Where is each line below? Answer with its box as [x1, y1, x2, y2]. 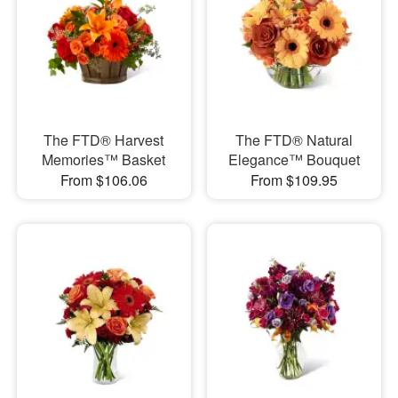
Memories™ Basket [42, 148, 166, 170]
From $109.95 [250, 169, 338, 190]
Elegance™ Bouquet [227, 148, 360, 170]
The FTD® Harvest [44, 129, 164, 150]
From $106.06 [60, 169, 147, 190]
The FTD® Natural [235, 129, 353, 150]
